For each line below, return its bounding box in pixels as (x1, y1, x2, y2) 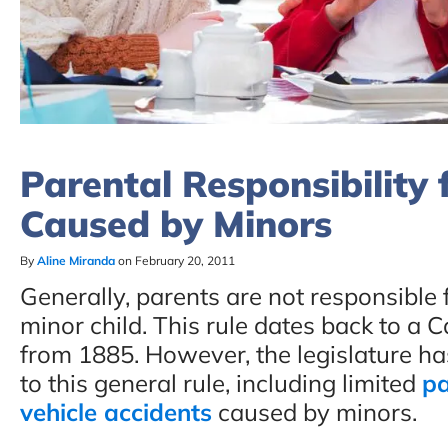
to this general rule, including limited (20, 367, 422, 398)
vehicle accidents (20, 396, 212, 427)
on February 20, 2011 (115, 252, 235, 268)
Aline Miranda (37, 252, 115, 268)
